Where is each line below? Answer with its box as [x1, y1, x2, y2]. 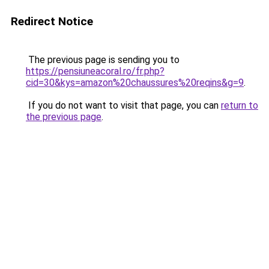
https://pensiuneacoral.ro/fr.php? [26, 65, 165, 77]
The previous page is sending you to [26, 54, 180, 65]
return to [221, 100, 258, 111]
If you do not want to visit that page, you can [26, 100, 221, 111]
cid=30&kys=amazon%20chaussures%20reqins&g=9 [26, 77, 244, 88]
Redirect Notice [11, 14, 93, 28]
